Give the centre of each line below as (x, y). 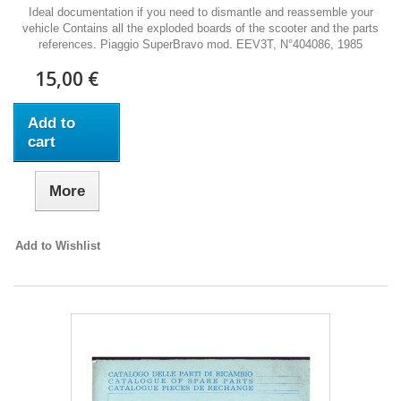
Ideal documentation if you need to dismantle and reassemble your (200, 12)
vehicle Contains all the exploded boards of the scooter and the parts (200, 28)
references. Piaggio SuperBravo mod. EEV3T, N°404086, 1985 (200, 44)
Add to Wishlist (58, 246)
